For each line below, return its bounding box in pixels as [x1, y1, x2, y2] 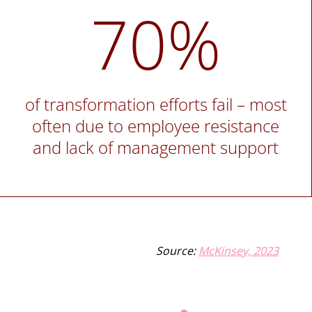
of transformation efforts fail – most [24, 93, 287, 116]
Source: [156, 243, 198, 259]
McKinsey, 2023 [198, 243, 279, 259]
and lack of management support [33, 136, 279, 159]
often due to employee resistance [32, 114, 280, 138]
